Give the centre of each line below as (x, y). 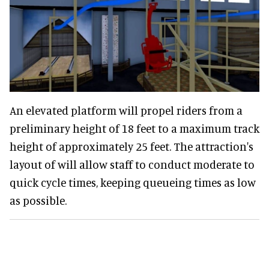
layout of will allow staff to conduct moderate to (132, 164)
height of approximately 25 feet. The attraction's (131, 146)
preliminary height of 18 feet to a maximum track (134, 128)
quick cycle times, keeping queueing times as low (133, 182)
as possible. (38, 200)
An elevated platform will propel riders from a (126, 110)
